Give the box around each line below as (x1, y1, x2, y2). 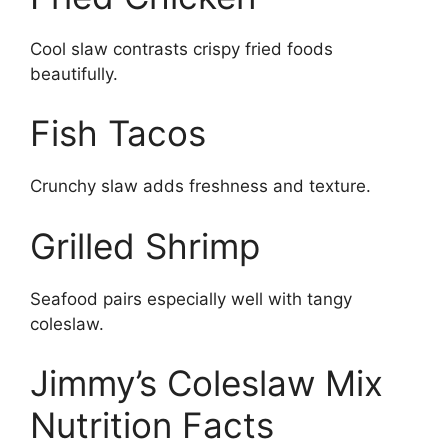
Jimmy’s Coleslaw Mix (30, 362, 383, 404)
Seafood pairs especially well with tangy (30, 288, 352, 309)
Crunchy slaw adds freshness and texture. (30, 176, 371, 196)
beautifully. (30, 63, 118, 84)
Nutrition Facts (30, 404, 274, 446)
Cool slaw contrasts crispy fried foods (30, 38, 333, 59)
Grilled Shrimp (30, 224, 260, 267)
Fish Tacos (30, 112, 206, 154)
